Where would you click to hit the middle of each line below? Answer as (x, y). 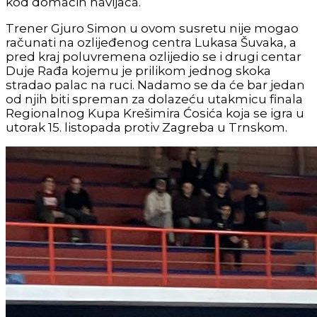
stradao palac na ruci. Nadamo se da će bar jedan (155, 85)
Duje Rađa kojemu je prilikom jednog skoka (138, 71)
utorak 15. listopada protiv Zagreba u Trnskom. (146, 127)
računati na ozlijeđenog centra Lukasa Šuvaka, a (151, 42)
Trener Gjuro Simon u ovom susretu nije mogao (152, 28)
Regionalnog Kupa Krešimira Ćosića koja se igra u (155, 113)
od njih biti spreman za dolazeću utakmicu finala (154, 99)
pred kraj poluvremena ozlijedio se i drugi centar (154, 57)
